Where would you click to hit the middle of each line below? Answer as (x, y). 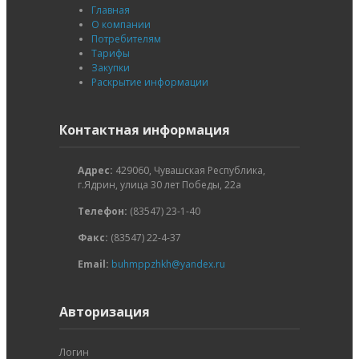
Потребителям (126, 38)
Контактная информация (145, 129)
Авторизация (105, 311)
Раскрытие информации (150, 82)
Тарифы (111, 53)
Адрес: (95, 170)
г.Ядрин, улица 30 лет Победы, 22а (159, 184)
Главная (111, 10)
